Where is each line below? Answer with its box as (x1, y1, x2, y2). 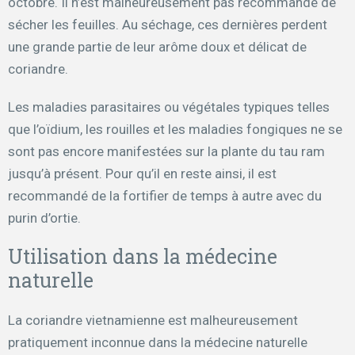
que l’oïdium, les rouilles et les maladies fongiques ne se (8, 121, 342, 138)
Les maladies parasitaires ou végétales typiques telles (8, 99, 330, 116)
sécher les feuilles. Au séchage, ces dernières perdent (8, 17, 327, 33)
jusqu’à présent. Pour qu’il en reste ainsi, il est (8, 166, 277, 182)
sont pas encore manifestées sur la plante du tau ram (8, 143, 325, 160)
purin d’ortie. (8, 210, 81, 227)
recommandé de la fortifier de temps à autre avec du (8, 188, 322, 204)
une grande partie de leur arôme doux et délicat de (8, 39, 307, 55)
